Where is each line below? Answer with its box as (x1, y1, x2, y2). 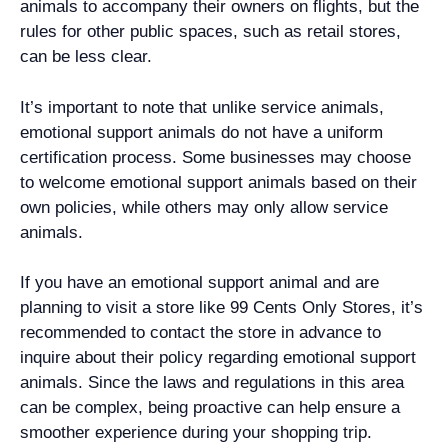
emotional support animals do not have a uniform (20, 122, 383, 142)
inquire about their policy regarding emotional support (20, 348, 416, 367)
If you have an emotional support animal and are (20, 273, 379, 292)
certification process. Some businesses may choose (20, 147, 411, 167)
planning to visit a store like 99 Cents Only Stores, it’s (20, 298, 423, 317)
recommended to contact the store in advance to (20, 323, 381, 342)
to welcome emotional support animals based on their (20, 172, 417, 192)
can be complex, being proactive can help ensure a (20, 398, 400, 417)
